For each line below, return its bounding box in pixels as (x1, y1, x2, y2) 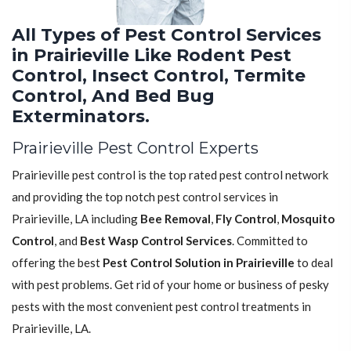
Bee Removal (140, 211, 211, 226)
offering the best (12, 255, 103, 270)
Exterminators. (12, 105, 150, 127)
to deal (295, 255, 333, 270)
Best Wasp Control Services (80, 233, 232, 248)
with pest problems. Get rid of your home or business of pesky (12, 277, 329, 291)
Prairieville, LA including (12, 211, 140, 226)
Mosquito (281, 211, 335, 226)
